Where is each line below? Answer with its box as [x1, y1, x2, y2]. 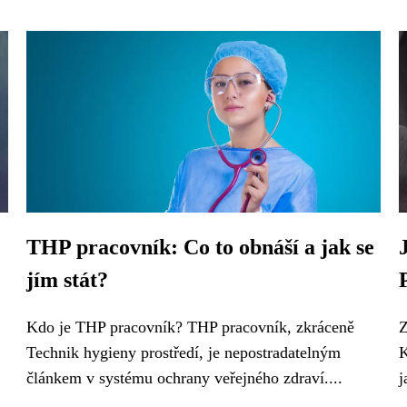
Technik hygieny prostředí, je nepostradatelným [26, 343, 341, 362]
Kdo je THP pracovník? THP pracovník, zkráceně [26, 318, 354, 336]
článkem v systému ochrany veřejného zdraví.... [26, 369, 342, 387]
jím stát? [26, 268, 108, 292]
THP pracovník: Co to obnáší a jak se [26, 235, 374, 259]
